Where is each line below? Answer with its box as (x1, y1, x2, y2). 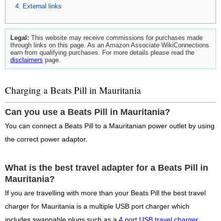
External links (23, 2, 62, 10)
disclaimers (10, 56, 43, 64)
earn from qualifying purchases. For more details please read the (10, 48, 194, 56)
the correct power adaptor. (5, 136, 87, 144)
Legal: (10, 34, 29, 41)
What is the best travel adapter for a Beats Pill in (5, 163, 208, 173)
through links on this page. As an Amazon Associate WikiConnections (10, 41, 209, 49)
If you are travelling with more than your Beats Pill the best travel (5, 189, 206, 197)
